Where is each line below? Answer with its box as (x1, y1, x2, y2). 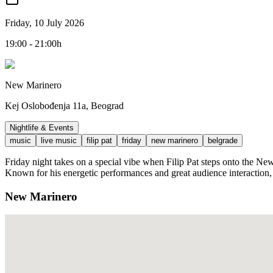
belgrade (208, 135, 238, 145)
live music (41, 135, 77, 145)
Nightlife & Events (10, 122, 74, 132)
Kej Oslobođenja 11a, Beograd (5, 100, 124, 111)
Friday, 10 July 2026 (5, 17, 84, 28)
